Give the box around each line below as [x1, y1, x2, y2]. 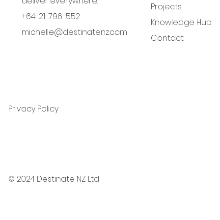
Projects [151, 1, 182, 13]
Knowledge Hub [151, 17, 212, 28]
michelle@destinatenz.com [21, 27, 127, 38]
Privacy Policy [8, 103, 59, 115]
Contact [151, 32, 184, 44]
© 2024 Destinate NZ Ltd [8, 173, 100, 185]
